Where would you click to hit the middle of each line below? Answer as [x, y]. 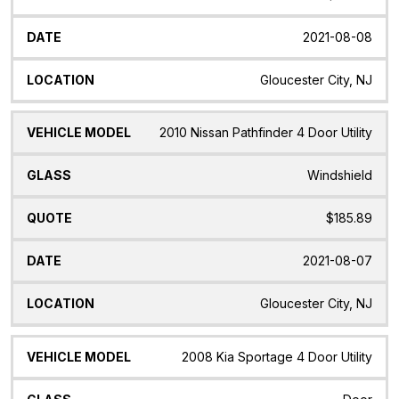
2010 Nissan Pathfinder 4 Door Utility [266, 133]
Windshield [340, 175]
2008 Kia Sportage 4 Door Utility [277, 357]
